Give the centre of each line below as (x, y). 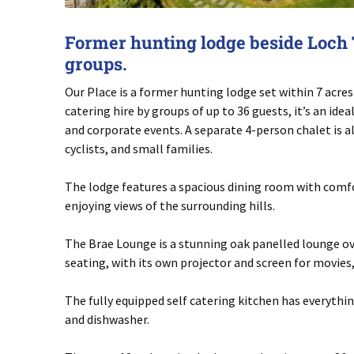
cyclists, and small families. (139, 149)
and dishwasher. (107, 320)
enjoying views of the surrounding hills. (170, 206)
